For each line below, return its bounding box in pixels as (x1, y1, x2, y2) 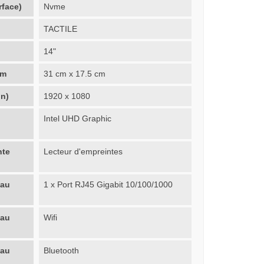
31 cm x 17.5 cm (44, 68, 106, 78)
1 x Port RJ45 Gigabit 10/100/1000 (44, 179, 173, 189)
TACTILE (44, 24, 78, 34)
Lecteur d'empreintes (44, 146, 123, 156)
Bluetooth (44, 245, 80, 255)
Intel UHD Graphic (44, 113, 112, 123)
